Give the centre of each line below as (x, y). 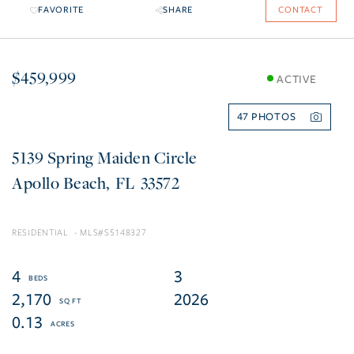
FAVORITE (61, 10)
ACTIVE (297, 79)
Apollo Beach (59, 183)
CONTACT (301, 10)
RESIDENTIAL (40, 233)
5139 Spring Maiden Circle (105, 158)
